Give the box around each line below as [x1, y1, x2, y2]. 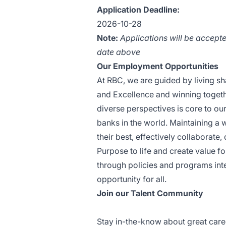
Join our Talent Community [97, 188, 203, 198]
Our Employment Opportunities [97, 61, 218, 71]
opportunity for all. [97, 174, 166, 184]
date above [97, 47, 140, 57]
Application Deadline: [97, 5, 180, 15]
